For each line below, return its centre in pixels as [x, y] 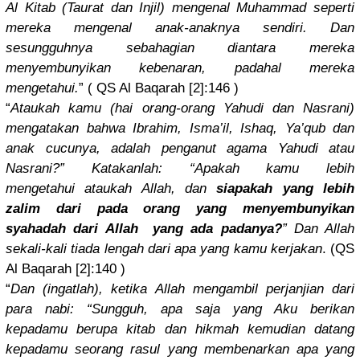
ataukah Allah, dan [146, 189]
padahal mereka [280, 68]
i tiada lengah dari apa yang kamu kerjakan [193, 249]
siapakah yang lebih [286, 189]
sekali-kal [35, 249]
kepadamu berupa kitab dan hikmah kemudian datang [180, 329]
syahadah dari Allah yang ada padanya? [144, 229]
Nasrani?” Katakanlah [82, 169]
